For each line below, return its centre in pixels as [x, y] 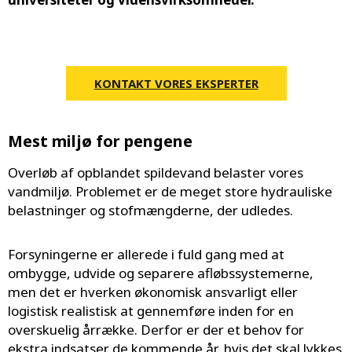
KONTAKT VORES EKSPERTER [176, 84]
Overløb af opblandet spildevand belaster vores [156, 173]
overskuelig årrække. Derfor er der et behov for [156, 330]
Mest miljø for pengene [100, 141]
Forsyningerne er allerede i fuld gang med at [146, 255]
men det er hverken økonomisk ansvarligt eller [153, 292]
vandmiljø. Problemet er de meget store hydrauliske [170, 192]
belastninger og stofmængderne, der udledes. [150, 211]
